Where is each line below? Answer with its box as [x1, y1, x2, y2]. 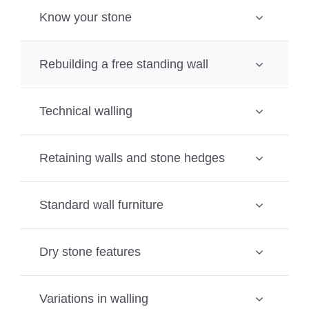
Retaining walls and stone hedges [39, 150, 225, 165]
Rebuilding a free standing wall [39, 57, 208, 71]
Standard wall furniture [39, 197, 163, 212]
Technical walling [39, 103, 132, 118]
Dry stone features [39, 244, 141, 259]
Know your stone [39, 10, 132, 24]
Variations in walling [39, 291, 148, 306]
